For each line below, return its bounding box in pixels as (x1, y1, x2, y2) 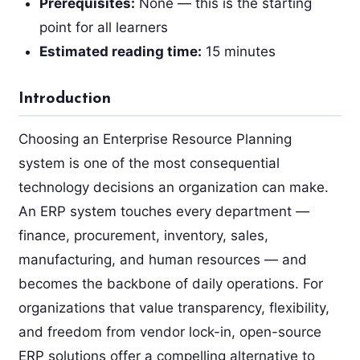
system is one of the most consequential (18, 154, 280, 171)
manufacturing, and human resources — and (18, 251, 307, 268)
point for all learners (39, 18, 168, 35)
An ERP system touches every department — (18, 202, 309, 219)
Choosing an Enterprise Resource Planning (18, 130, 292, 147)
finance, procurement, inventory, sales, (18, 227, 268, 243)
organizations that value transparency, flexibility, (18, 299, 329, 316)
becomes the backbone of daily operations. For (18, 275, 323, 292)
